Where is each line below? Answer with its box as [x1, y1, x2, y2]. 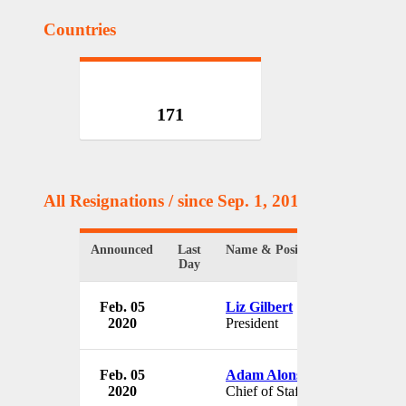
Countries [43, 19, 116, 39]
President [226, 314, 278, 331]
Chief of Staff [226, 382, 304, 399]
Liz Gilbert [226, 298, 293, 314]
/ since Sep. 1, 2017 [169, 191, 308, 211]
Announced [91, 242, 153, 256]
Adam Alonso [226, 366, 309, 382]
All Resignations [43, 191, 169, 211]
